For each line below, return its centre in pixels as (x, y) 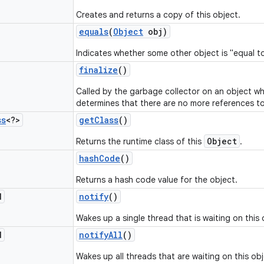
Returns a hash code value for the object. (157, 180)
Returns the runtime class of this (140, 141)
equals (94, 32)
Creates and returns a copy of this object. (158, 15)
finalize (98, 70)
